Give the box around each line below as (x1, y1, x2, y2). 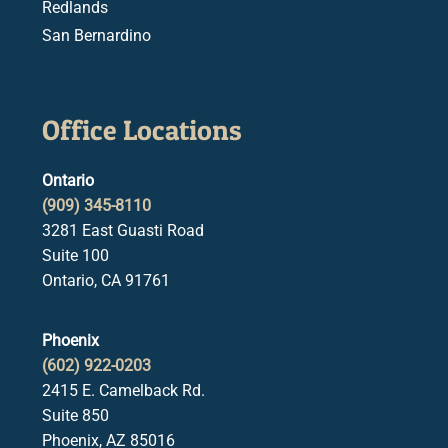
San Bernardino (42, 26, 151, 46)
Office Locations (42, 112, 242, 147)
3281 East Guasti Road (42, 220, 204, 240)
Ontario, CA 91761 (42, 270, 170, 290)
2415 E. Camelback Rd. (42, 380, 205, 400)
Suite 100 (42, 245, 109, 265)
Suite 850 (42, 405, 109, 425)
